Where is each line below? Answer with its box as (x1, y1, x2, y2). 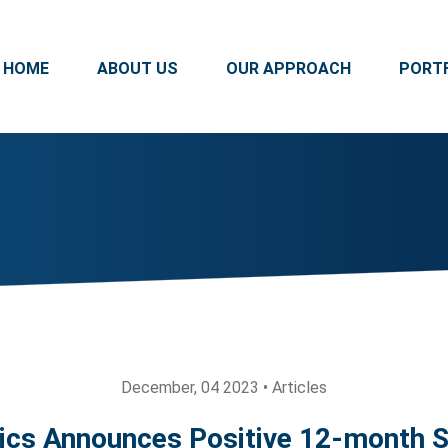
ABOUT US (97, 59, 178, 78)
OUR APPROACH (226, 59, 351, 78)
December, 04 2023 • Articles (121, 378, 327, 397)
